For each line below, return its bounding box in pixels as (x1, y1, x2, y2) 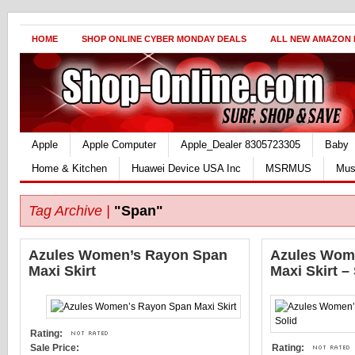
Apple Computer (82, 139, 156, 151)
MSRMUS (265, 162, 311, 174)
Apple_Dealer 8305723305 (181, 139, 300, 151)
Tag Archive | (29, 203, 110, 219)
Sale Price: (30, 342, 79, 353)
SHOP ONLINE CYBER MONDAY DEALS (82, 34, 246, 44)
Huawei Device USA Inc (132, 162, 241, 174)
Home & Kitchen (32, 162, 107, 174)
